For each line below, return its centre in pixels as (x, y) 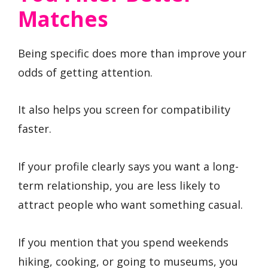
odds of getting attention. (85, 72)
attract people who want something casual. (130, 204)
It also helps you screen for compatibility (124, 110)
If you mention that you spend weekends (123, 242)
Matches (63, 19)
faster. (35, 129)
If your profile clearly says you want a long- (128, 166)
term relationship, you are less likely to (119, 185)
